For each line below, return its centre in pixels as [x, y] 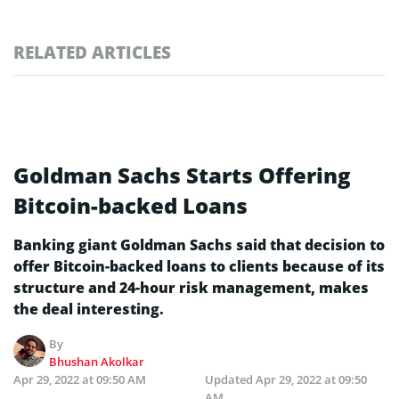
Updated [230, 379]
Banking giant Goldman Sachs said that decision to [199, 244]
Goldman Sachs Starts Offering [182, 175]
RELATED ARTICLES [92, 52]
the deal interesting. [89, 309]
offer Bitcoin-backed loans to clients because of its [199, 266]
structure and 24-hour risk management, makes [191, 287]
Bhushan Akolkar [97, 361]
